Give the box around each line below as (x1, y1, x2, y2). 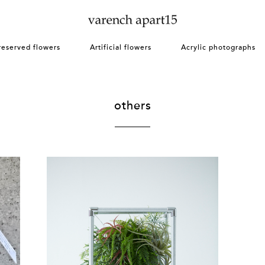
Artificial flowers (90, 43, 151, 51)
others (114, 99, 151, 113)
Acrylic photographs (181, 43, 256, 51)
